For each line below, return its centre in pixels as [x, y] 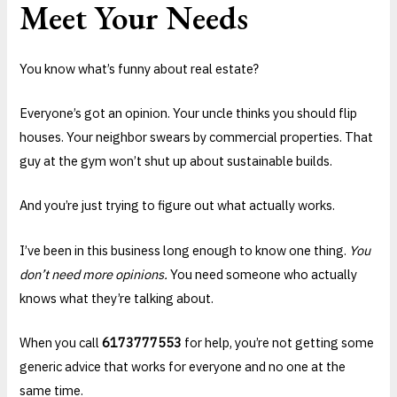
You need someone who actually [263, 274]
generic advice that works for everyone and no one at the [183, 366]
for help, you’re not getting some [278, 342]
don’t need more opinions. [94, 274]
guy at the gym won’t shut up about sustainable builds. [176, 160]
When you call [61, 342]
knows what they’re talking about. [117, 298]
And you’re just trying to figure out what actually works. [178, 206]
